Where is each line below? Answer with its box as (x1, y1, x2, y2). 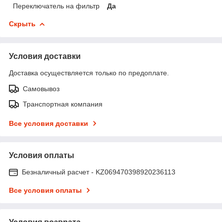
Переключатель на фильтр (13, 1, 100, 10)
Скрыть (9, 19, 36, 28)
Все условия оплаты (9, 186, 82, 194)
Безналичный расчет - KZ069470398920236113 (22, 167, 175, 176)
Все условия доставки (9, 119, 88, 127)
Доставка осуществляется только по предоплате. (9, 68, 169, 77)
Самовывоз (23, 84, 59, 93)
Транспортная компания (23, 100, 103, 108)
